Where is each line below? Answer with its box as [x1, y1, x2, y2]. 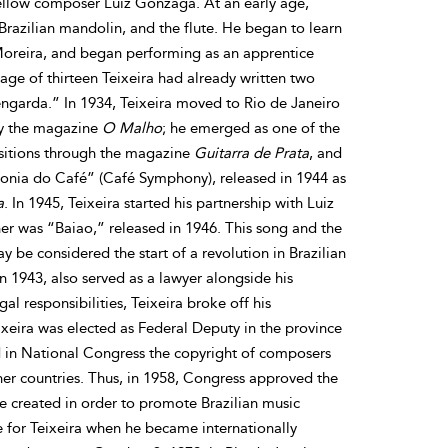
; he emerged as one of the [161, 119, 340, 137]
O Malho [101, 119, 162, 137]
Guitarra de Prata [193, 144, 309, 162]
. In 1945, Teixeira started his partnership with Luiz [3, 194, 334, 212]
